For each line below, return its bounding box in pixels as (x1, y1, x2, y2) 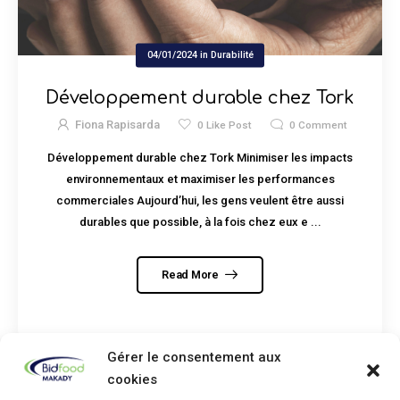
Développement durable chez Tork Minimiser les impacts (47, 151, 353, 165)
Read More (162, 267, 221, 281)
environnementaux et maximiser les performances (65, 172, 335, 187)
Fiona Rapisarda (74, 117, 160, 131)
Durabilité (210, 48, 254, 61)
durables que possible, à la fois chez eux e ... (79, 215, 321, 229)
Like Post (204, 118, 253, 131)
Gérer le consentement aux (107, 349, 281, 365)
